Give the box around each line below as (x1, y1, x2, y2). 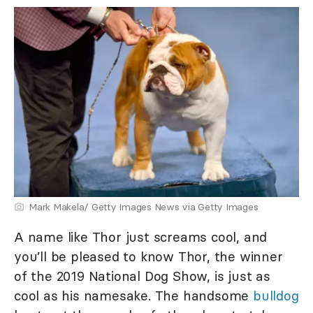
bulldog (253, 287, 299, 305)
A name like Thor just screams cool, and (14, 228, 268, 246)
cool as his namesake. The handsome (14, 287, 253, 305)
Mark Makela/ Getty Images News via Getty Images (29, 201, 259, 214)
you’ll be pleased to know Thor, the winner (14, 248, 283, 265)
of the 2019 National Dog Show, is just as (14, 268, 270, 285)
